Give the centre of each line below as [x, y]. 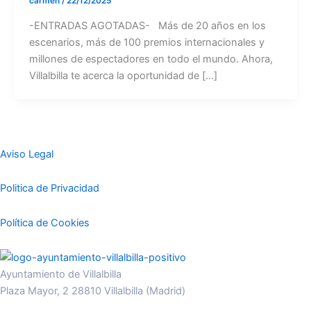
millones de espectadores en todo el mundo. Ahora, [151, 59]
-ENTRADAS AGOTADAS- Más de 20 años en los [147, 25]
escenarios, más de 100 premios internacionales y [146, 42]
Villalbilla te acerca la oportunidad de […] [123, 75]
